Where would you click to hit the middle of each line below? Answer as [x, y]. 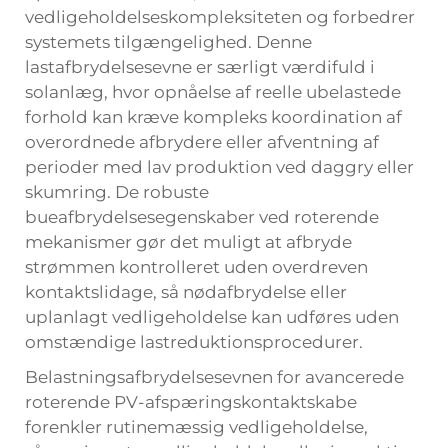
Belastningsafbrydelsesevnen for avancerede [214, 377]
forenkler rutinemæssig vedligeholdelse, [196, 427]
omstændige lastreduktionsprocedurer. [194, 342]
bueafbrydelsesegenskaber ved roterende [202, 217]
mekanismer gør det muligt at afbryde [188, 242]
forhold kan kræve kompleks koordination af [213, 117]
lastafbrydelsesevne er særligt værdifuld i [200, 67]
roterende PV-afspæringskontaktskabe [191, 402]
